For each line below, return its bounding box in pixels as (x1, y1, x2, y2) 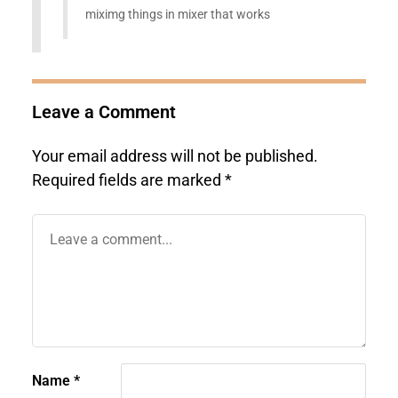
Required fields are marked (31, 171, 225, 189)
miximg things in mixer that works (84, 6, 270, 22)
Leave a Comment (31, 100, 176, 123)
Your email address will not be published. (31, 147, 318, 165)
